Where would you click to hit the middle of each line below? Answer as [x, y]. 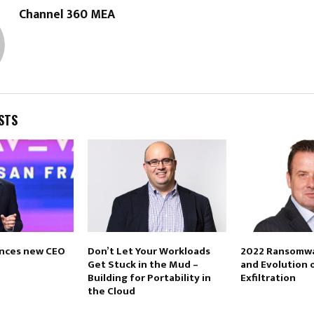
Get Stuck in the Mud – [143, 265]
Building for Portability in [149, 278]
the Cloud [111, 292]
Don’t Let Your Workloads [149, 252]
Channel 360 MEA [67, 15]
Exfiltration [268, 278]
